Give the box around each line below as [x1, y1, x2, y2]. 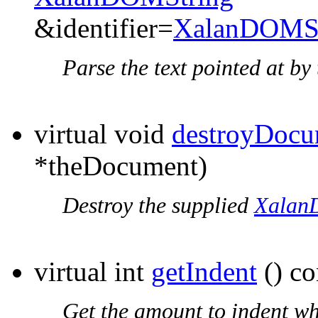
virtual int [34, 256, 151, 287]
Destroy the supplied [62, 193, 254, 219]
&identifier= [34, 13, 173, 44]
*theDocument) [34, 150, 207, 182]
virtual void [34, 119, 172, 150]
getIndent [151, 256, 257, 287]
